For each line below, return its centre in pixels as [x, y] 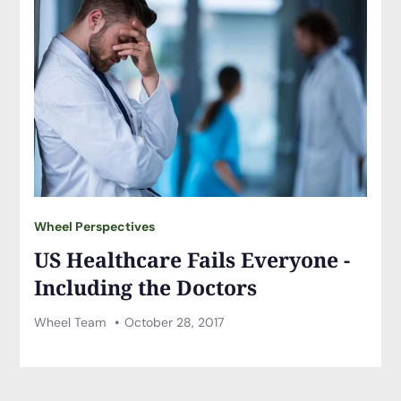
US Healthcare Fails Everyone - [192, 259]
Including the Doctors [146, 287]
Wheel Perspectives [95, 227]
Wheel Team [72, 322]
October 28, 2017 [174, 322]
